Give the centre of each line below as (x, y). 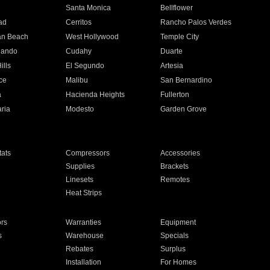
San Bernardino (187, 80)
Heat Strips (83, 193)
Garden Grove (184, 109)
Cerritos (78, 22)
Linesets (79, 180)
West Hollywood (92, 37)
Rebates (79, 249)
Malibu (77, 80)
